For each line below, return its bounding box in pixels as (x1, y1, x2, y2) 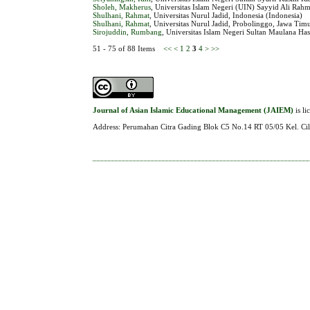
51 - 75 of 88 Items (93, 44, 164, 53)
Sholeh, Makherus (93, 2, 152, 11)
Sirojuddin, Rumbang (93, 27, 163, 36)
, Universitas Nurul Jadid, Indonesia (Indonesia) (149, 10, 303, 19)
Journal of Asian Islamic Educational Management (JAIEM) (93, 106, 294, 115)
